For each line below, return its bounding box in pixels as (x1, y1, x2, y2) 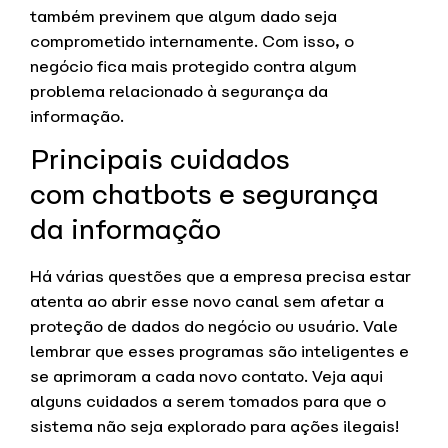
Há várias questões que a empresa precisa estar (30, 265, 411, 287)
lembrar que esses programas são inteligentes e (30, 340, 409, 362)
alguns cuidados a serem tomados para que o (30, 390, 386, 412)
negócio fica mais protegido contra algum (30, 55, 357, 77)
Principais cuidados (30, 142, 290, 177)
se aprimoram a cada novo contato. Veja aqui (30, 365, 383, 387)
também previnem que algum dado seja (30, 5, 337, 27)
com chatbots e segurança (30, 177, 379, 212)
